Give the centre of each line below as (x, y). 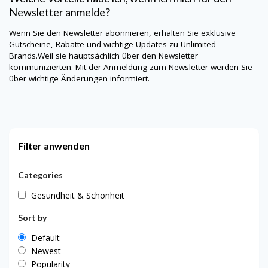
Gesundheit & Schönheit (78, 195)
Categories (40, 175)
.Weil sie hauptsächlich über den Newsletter (117, 56)
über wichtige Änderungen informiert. (79, 79)
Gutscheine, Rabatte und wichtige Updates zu (95, 45)
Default (45, 237)
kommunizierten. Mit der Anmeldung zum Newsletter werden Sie (131, 67)
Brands (22, 56)
